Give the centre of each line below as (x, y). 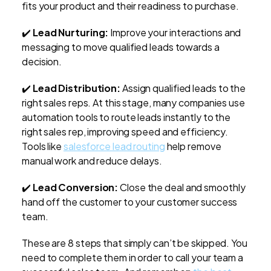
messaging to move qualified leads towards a (121, 47)
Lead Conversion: (75, 188)
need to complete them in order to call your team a (132, 258)
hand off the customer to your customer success (130, 202)
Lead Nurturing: (70, 33)
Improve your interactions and (175, 33)
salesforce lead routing (114, 146)
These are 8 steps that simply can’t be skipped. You (135, 243)
